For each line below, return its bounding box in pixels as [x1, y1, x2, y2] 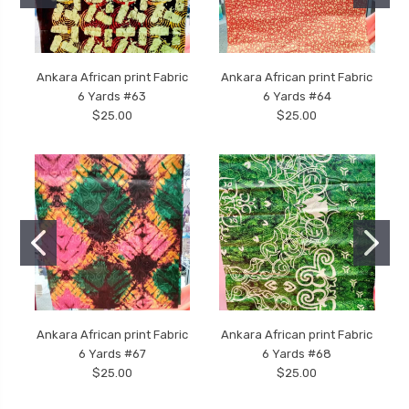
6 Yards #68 [262, 346, 332, 361]
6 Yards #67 [78, 346, 146, 361]
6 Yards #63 [78, 89, 147, 103]
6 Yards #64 [262, 89, 331, 103]
